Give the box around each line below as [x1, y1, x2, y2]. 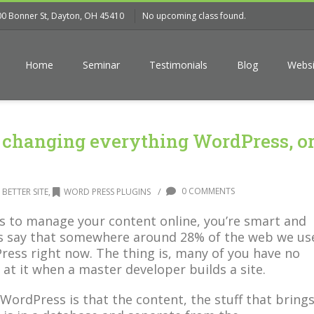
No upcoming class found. [142, 10, 246, 22]
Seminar [83, 58, 120, 71]
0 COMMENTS [179, 185, 235, 197]
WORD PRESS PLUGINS [64, 186, 151, 198]
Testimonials [149, 58, 207, 71]
